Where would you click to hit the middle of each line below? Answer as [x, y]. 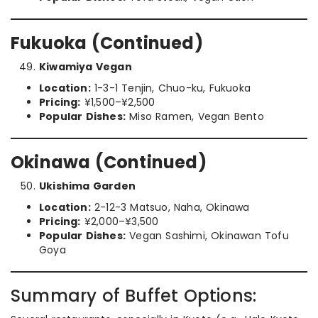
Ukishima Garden [87, 186]
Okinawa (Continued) [109, 162]
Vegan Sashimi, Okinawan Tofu [207, 236]
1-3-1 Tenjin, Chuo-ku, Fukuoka [171, 88]
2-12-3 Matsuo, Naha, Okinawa [170, 207]
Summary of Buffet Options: [134, 296]
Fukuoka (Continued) [107, 43]
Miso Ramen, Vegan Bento [195, 116]
